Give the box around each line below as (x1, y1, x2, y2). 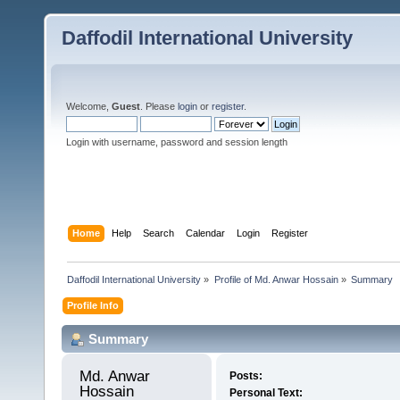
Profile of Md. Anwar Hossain (213, 273, 338, 285)
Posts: (229, 370, 262, 383)
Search (143, 227, 175, 238)
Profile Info (67, 299, 120, 311)
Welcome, (66, 101, 112, 112)
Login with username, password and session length (66, 137, 287, 147)
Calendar (186, 227, 226, 238)
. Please (140, 101, 178, 112)
